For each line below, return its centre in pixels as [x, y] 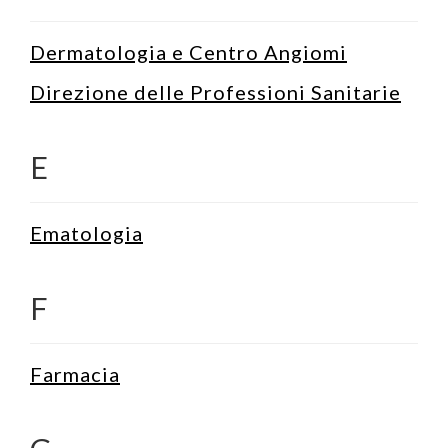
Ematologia [86, 232]
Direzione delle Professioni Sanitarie [215, 91]
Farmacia [75, 373]
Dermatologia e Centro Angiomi [188, 51]
